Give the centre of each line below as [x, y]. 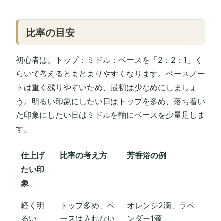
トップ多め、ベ [87, 205]
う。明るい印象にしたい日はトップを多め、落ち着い [110, 101]
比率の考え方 [83, 155]
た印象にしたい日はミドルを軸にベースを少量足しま [110, 115]
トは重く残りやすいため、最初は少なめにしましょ [107, 88]
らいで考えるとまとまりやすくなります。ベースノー [110, 74]
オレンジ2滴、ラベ [161, 205]
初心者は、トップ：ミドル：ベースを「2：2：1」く [109, 60]
